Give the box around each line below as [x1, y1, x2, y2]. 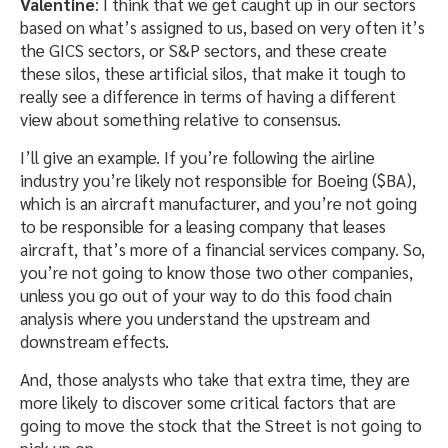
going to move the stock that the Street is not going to [20, 414, 422, 437]
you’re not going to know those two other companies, [20, 261, 413, 284]
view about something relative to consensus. [20, 108, 341, 131]
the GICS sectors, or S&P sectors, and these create [20, 39, 387, 62]
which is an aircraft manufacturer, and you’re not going [20, 192, 417, 215]
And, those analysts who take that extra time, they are [20, 368, 410, 391]
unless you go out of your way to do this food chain [20, 284, 392, 307]
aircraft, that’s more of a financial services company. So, [20, 238, 425, 261]
